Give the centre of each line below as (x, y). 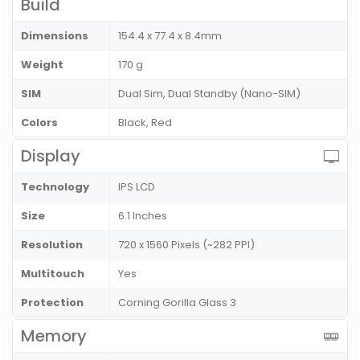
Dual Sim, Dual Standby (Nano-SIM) (209, 94)
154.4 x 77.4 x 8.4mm (170, 36)
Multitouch (53, 274)
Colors (39, 123)
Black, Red (145, 123)
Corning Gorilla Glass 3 (177, 303)
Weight (42, 65)
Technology (55, 187)
